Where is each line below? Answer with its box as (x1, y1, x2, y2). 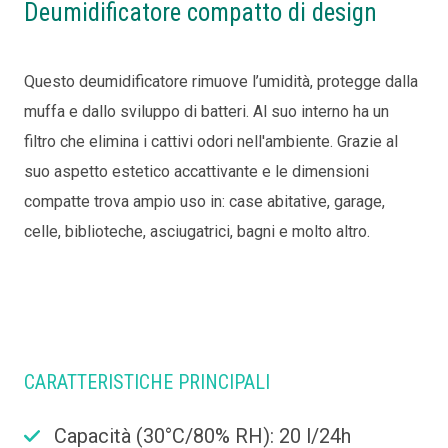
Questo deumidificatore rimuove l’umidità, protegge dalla (24, 71, 418, 91)
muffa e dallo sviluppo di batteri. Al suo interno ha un (24, 101, 389, 121)
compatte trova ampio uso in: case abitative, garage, (24, 191, 385, 211)
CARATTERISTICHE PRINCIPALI (24, 369, 270, 394)
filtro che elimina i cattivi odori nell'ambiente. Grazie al (24, 131, 398, 151)
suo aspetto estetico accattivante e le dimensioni (24, 161, 369, 181)
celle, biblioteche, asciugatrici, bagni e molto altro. (24, 221, 370, 241)
